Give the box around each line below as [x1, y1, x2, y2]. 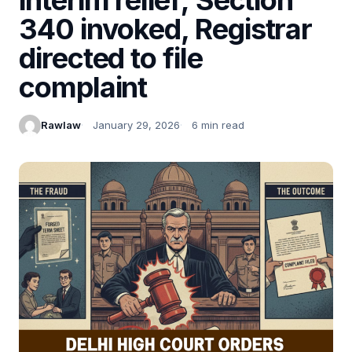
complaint [19, 69, 148, 104]
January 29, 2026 [93, 119, 180, 132]
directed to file [19, 40, 203, 75]
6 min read [192, 119, 244, 132]
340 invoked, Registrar [19, 11, 313, 46]
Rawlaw [41, 119, 81, 132]
